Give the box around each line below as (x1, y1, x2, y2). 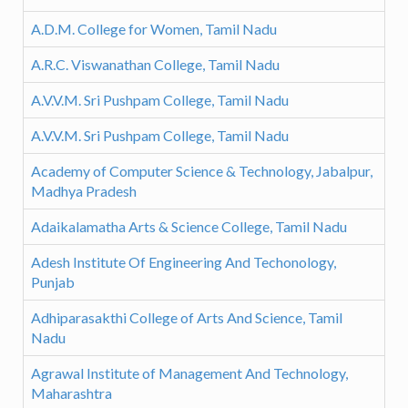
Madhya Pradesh (31, 182, 137, 200)
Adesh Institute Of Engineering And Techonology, (31, 253, 336, 271)
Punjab (31, 273, 75, 291)
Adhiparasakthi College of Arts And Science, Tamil (31, 309, 342, 327)
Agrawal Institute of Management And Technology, (31, 364, 348, 382)
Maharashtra (31, 384, 112, 403)
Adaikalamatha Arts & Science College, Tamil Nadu (31, 218, 347, 236)
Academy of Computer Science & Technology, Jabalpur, (31, 162, 372, 180)
